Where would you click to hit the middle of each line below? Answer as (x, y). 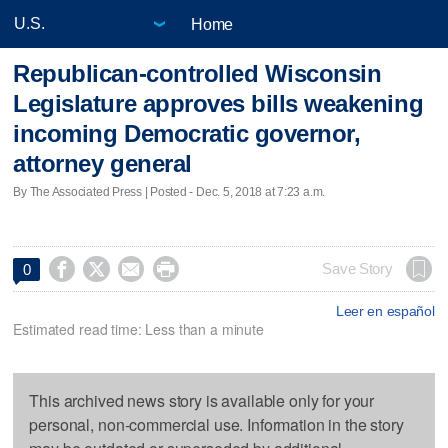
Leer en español (385, 310)
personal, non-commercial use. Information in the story (216, 424)
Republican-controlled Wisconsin (197, 74)
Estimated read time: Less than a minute (138, 328)
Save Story (357, 268)
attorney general (102, 164)
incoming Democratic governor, (187, 134)
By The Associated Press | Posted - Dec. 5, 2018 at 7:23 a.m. (169, 191)
